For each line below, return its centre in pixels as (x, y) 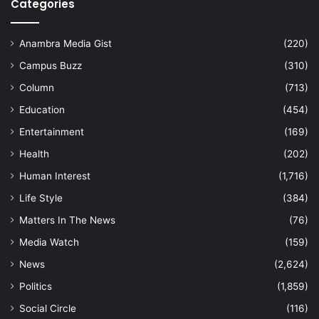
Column (37, 88)
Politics (36, 287)
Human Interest (55, 176)
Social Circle (48, 309)
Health (34, 154)
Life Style (41, 198)
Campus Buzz (51, 66)
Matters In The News (67, 220)
